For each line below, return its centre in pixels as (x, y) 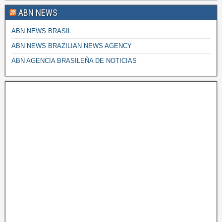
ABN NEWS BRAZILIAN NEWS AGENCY (72, 46)
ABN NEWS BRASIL (41, 31)
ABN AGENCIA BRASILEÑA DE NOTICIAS (74, 61)
